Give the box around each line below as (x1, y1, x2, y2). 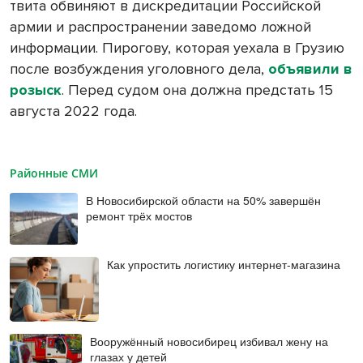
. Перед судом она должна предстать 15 (62, 81, 333, 100)
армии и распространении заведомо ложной (10, 18, 311, 36)
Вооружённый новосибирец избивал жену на (90, 333, 329, 350)
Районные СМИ (10, 165, 98, 181)
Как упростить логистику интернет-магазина (107, 255, 340, 272)
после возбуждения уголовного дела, (10, 60, 268, 79)
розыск (10, 81, 62, 100)
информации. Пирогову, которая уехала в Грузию (10, 39, 344, 58)
